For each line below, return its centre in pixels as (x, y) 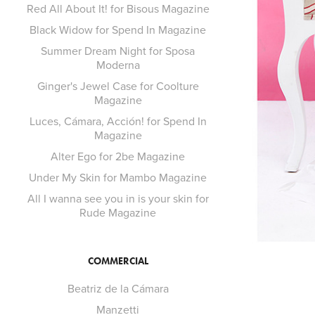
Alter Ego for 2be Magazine (118, 156)
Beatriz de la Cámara (118, 288)
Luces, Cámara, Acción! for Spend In (118, 121)
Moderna (118, 65)
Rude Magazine (118, 212)
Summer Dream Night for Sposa (118, 51)
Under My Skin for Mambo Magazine (118, 177)
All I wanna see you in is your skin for (118, 198)
